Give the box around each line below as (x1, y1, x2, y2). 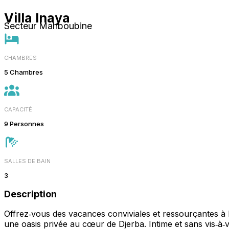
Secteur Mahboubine (4, 20, 92, 31)
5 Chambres (4, 67, 43, 76)
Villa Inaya (4, 10, 70, 26)
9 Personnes (4, 119, 44, 128)
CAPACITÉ (4, 105, 32, 113)
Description (4, 188, 57, 199)
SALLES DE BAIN (4, 157, 51, 165)
